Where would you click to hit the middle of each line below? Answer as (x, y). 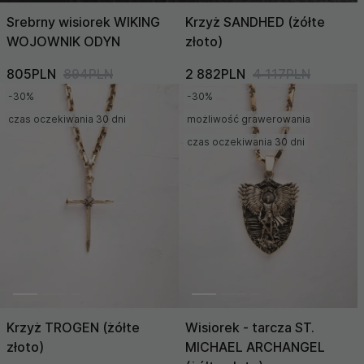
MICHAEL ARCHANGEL (255, 347)
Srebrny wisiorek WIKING (83, 22)
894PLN (88, 74)
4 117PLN (282, 74)
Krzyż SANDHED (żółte (255, 22)
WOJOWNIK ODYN (63, 42)
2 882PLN (215, 74)
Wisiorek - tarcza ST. (250, 327)
